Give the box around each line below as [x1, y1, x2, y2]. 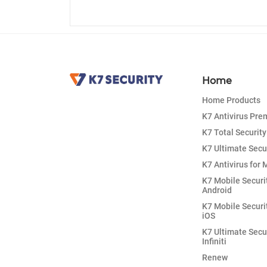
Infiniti [202, 236, 227, 246]
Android [202, 185, 232, 195]
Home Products [202, 95, 261, 105]
